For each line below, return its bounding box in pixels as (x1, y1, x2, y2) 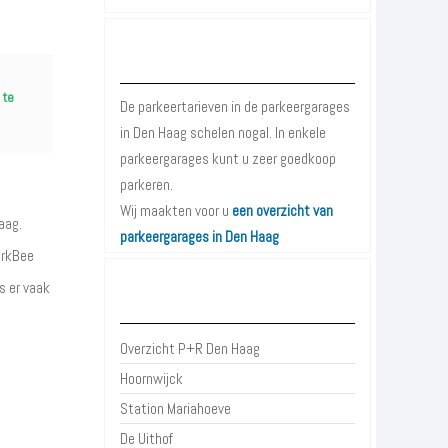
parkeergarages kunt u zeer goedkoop (120, 149, 337, 168)
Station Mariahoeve (120, 399, 232, 418)
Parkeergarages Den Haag (157, 53, 318, 70)
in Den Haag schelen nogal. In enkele (120, 123, 327, 142)
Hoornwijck (120, 369, 184, 388)
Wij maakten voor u (120, 201, 233, 220)
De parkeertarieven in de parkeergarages (120, 97, 351, 116)
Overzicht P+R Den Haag (120, 339, 261, 358)
